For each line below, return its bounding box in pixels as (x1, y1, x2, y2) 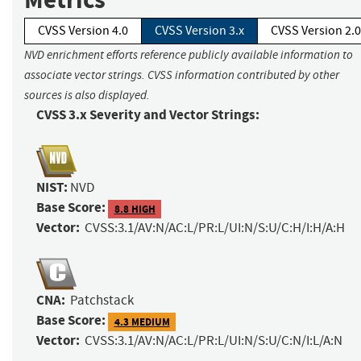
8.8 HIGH (114, 201, 156, 216)
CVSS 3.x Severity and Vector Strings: (36, 106, 259, 125)
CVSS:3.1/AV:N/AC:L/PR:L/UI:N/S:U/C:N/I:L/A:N (85, 332, 342, 350)
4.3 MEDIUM (114, 314, 170, 329)
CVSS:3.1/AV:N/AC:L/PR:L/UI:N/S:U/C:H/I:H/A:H (85, 219, 345, 237)
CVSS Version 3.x (155, 23, 244, 39)
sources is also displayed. (24, 88, 150, 103)
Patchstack (70, 292, 134, 309)
